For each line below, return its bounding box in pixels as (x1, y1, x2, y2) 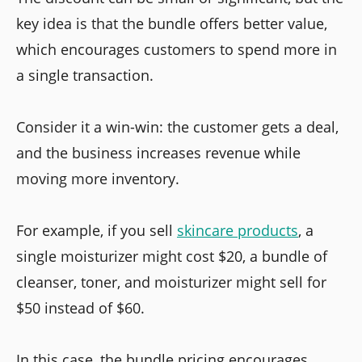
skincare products (177, 220, 298, 240)
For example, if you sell (16, 220, 177, 240)
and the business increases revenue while (16, 142, 301, 162)
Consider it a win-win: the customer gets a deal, (16, 116, 339, 137)
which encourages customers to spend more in (16, 39, 337, 59)
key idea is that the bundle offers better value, (16, 13, 327, 33)
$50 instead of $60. (16, 297, 145, 318)
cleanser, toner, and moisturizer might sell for (16, 271, 326, 292)
